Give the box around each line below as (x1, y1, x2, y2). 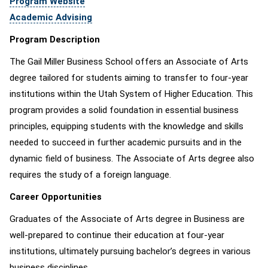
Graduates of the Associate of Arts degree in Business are (10, 214, 245, 224)
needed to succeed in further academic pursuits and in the (10, 137, 242, 148)
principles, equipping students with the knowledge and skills (10, 121, 243, 132)
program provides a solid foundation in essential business (10, 105, 239, 115)
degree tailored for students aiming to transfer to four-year (10, 72, 248, 83)
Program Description (10, 34, 100, 45)
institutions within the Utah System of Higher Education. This (10, 89, 253, 99)
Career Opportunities (10, 191, 102, 202)
